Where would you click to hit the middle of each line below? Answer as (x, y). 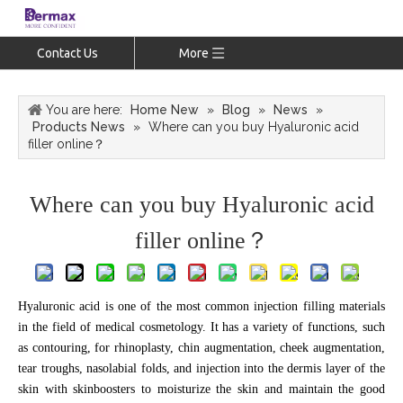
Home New (165, 110)
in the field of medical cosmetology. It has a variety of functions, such (201, 327)
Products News (79, 127)
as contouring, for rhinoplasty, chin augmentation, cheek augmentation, (201, 348)
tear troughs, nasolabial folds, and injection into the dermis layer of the (201, 368)
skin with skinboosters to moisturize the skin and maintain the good (201, 389)
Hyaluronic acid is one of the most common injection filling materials (201, 306)
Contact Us (67, 53)
